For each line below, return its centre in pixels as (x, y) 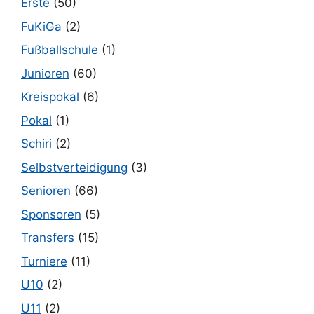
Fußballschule (60, 50)
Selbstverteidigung (74, 167)
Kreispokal (50, 97)
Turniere (44, 261)
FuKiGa (41, 26)
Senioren (46, 191)
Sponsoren (51, 214)
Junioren (45, 73)
